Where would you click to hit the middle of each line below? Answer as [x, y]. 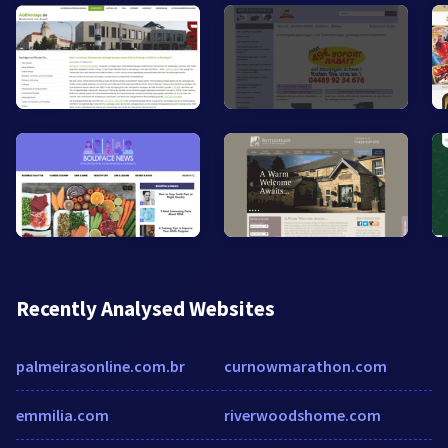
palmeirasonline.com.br [100, 365]
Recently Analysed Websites [145, 308]
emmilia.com [62, 414]
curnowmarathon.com [305, 365]
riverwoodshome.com [302, 414]
